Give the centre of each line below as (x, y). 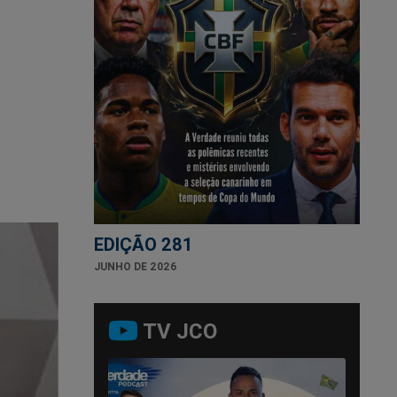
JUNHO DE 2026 (136, 266)
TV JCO (179, 331)
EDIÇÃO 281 (143, 244)
